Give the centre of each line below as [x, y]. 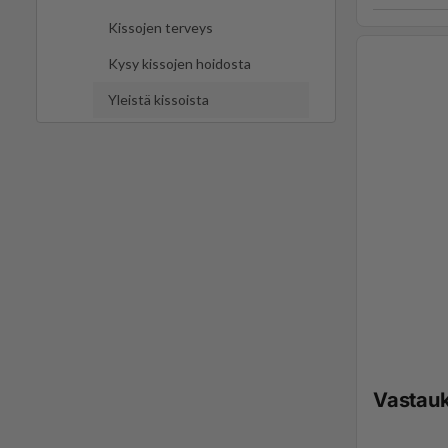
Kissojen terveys [160, 28]
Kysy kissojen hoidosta [179, 64]
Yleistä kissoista [158, 100]
